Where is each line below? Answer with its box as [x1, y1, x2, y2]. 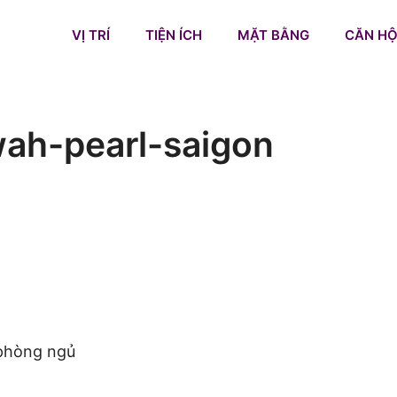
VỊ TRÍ [72, 27, 110, 43]
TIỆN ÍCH [145, 27, 202, 43]
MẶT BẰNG [237, 27, 309, 43]
